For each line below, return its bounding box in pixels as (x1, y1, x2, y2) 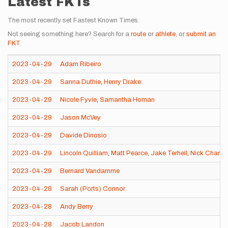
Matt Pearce (111, 150, 148, 157)
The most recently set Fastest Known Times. (8, 17, 139, 24)
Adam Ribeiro (60, 61, 101, 68)
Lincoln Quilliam (60, 150, 108, 157)
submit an (186, 31, 216, 38)
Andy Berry (60, 203, 93, 210)
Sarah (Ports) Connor (60, 185, 125, 192)
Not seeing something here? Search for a (8, 31, 131, 38)
